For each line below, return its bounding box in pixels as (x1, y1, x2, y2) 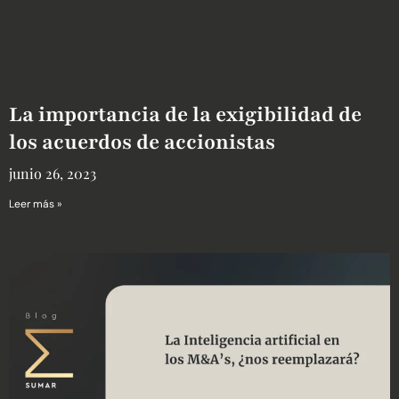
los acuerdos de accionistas (9, 128, 275, 157)
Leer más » (9, 197, 61, 212)
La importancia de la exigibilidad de (9, 101, 362, 129)
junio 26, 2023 (9, 164, 96, 183)
